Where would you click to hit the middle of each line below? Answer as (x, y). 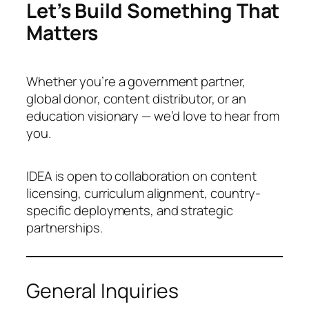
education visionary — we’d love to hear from (153, 116)
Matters (62, 33)
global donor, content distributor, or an (136, 99)
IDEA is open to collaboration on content (141, 176)
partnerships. (64, 228)
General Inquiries (103, 290)
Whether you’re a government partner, (136, 82)
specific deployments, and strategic (130, 211)
